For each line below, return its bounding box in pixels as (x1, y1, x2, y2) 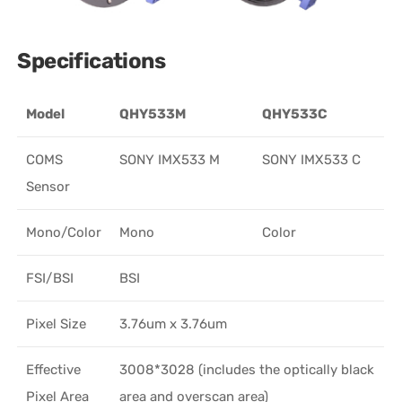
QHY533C (262, 105, 328, 122)
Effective (26, 361, 82, 378)
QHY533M (119, 105, 187, 122)
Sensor (26, 178, 71, 195)
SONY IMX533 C (262, 151, 362, 168)
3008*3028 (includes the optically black (119, 361, 375, 378)
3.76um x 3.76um (119, 315, 228, 332)
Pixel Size (26, 315, 87, 332)
